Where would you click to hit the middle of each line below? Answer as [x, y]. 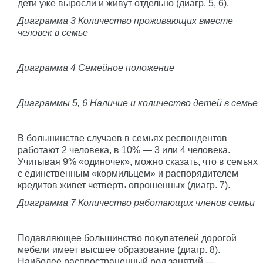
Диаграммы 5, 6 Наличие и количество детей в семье [138, 103]
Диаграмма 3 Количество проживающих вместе [125, 21]
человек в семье [53, 32]
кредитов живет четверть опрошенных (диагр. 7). [124, 185]
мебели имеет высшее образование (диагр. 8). [119, 249]
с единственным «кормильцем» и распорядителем [128, 173]
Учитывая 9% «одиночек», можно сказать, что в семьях [138, 161]
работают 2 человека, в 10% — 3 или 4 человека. [124, 150]
